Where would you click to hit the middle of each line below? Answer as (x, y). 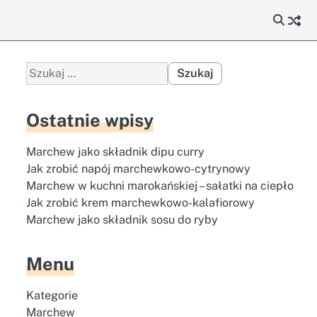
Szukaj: (44, 70)
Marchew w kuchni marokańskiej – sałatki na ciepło (160, 186)
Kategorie (52, 295)
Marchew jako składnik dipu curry (115, 152)
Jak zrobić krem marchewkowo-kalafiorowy (140, 203)
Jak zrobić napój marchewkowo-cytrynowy (138, 169)
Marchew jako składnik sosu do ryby (122, 220)
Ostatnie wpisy (90, 120)
